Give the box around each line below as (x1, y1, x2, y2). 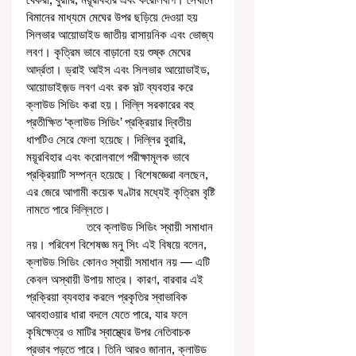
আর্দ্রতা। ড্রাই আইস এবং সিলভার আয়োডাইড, (26, 63, 213, 76)
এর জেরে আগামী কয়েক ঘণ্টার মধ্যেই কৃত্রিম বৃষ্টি (26, 185, 219, 199)
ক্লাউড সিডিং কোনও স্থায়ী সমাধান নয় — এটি (26, 255, 213, 269)
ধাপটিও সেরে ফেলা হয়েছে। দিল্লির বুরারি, (26, 133, 189, 146)
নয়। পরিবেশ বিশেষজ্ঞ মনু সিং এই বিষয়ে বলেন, (26, 238, 210, 251)
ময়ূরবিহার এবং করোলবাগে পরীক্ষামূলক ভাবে (26, 150, 192, 164)
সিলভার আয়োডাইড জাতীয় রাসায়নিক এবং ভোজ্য (26, 28, 217, 41)
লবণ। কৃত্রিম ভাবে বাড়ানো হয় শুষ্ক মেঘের (26, 45, 194, 59)
